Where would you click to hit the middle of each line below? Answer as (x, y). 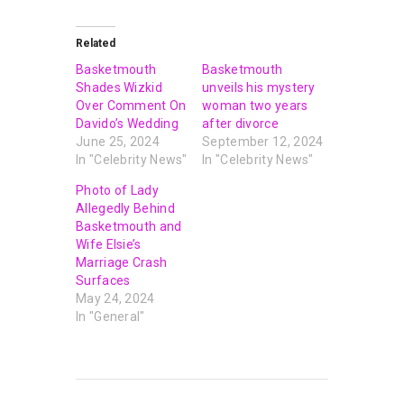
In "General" (110, 317)
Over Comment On (131, 106)
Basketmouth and (129, 227)
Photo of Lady (117, 191)
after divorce (240, 124)
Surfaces (103, 281)
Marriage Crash (122, 263)
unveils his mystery (259, 88)
